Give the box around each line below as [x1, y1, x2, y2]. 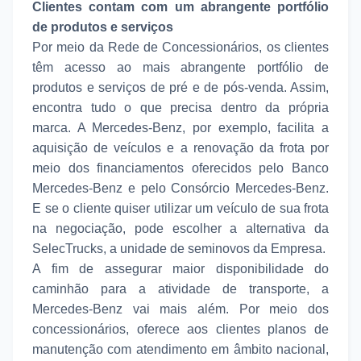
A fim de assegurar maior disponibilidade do [32, 261, 329, 276]
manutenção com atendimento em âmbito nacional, [32, 342, 329, 356]
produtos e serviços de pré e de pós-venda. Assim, [32, 80, 329, 94]
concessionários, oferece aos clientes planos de [32, 322, 329, 336]
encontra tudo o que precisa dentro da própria [32, 100, 329, 114]
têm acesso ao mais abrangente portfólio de [32, 60, 329, 74]
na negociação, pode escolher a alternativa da [32, 221, 329, 235]
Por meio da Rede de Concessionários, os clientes [32, 39, 329, 54]
